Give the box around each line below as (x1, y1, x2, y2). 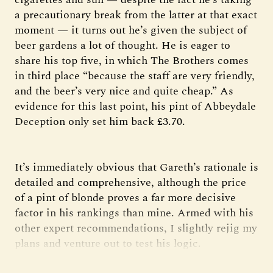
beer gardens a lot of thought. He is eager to (15, 37, 230, 54)
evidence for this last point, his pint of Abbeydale (15, 97, 256, 115)
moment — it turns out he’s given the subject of (15, 21, 247, 38)
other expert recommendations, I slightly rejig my (15, 219, 257, 236)
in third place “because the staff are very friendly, (15, 67, 255, 84)
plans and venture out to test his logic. (15, 235, 201, 252)
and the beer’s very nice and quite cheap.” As (15, 82, 233, 99)
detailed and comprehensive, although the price (15, 174, 246, 191)
